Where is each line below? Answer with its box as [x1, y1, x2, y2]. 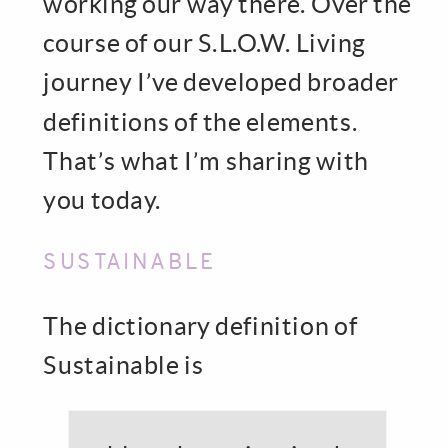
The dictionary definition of [43, 310, 358, 341]
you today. [43, 184, 162, 215]
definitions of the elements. [43, 106, 358, 136]
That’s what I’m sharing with [43, 145, 370, 175]
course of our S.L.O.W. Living [43, 27, 366, 58]
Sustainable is [43, 349, 204, 380]
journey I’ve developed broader [43, 67, 399, 97]
